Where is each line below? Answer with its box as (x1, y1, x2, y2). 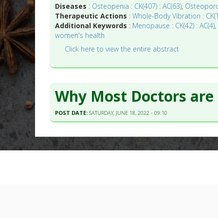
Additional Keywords (55, 20, 127, 30)
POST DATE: (55, 109, 90, 117)
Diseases (55, 1, 87, 11)
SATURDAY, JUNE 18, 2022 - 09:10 (89, 109, 168, 117)
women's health (55, 30, 105, 40)
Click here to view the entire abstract (65, 44, 180, 54)
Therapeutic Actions (55, 11, 127, 20)
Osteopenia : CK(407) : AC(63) (92, 1, 182, 11)
